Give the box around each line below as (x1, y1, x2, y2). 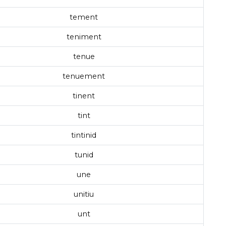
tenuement (63, 72, 105, 81)
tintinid (71, 131, 96, 140)
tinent (73, 91, 95, 101)
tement (70, 13, 98, 22)
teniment (66, 32, 101, 42)
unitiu (74, 190, 94, 199)
